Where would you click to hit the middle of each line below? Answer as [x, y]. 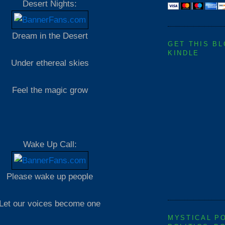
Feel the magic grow [50, 90]
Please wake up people [50, 177]
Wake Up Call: [50, 144]
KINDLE [184, 53]
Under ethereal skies [50, 63]
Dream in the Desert [50, 36]
